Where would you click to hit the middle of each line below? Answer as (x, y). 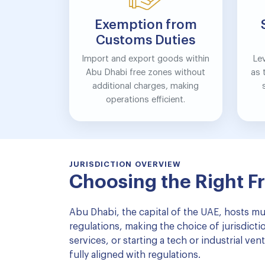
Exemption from (146, 25)
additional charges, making (146, 86)
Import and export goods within (146, 59)
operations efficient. (146, 100)
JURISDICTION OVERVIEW (125, 164)
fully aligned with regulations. (135, 255)
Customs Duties (146, 40)
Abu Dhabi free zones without (146, 72)
